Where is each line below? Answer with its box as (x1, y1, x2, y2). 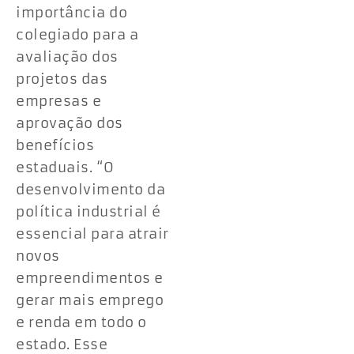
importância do (16, 3, 127, 21)
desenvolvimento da (16, 180, 165, 198)
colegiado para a (16, 25, 138, 43)
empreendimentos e (16, 269, 164, 287)
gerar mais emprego (16, 291, 164, 309)
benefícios (16, 136, 94, 154)
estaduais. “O (16, 158, 115, 176)
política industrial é (16, 202, 161, 220)
